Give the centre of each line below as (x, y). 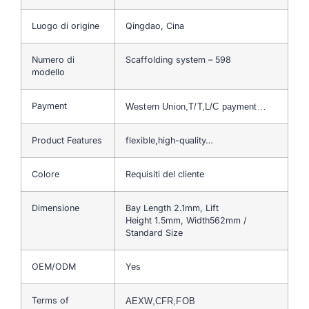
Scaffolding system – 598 (178, 59)
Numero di (53, 59)
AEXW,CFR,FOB (160, 301)
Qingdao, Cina (155, 26)
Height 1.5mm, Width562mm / (186, 220)
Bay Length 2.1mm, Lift (172, 208)
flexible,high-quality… (169, 140)
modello (48, 72)
